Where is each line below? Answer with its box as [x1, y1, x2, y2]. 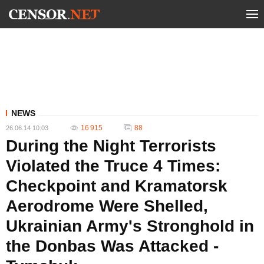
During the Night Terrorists [6, 137, 216, 155]
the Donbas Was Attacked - [6, 237, 219, 255]
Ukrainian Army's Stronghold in [6, 217, 254, 235]
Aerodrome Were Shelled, [6, 197, 208, 215]
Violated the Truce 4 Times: [6, 157, 220, 175]
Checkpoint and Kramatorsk [6, 177, 227, 195]
